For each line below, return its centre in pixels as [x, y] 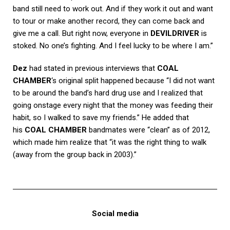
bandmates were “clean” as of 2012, [148, 130]
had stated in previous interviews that [92, 68]
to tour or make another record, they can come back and [109, 21]
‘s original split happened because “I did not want [133, 80]
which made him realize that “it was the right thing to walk [110, 142]
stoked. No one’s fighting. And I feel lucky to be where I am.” [113, 45]
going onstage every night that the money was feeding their [113, 105]
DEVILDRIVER [175, 33]
